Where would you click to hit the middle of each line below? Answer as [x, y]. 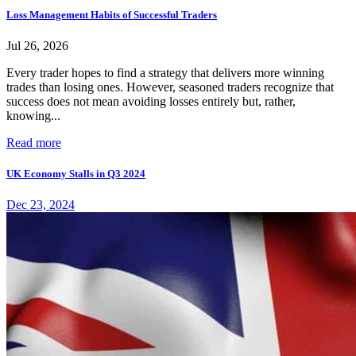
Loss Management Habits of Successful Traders [112, 14]
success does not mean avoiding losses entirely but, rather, [151, 101]
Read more [34, 142]
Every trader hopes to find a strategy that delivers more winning [165, 72]
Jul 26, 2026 [37, 45]
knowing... [33, 115]
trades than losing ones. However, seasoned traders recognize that [170, 87]
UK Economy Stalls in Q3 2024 [76, 173]
